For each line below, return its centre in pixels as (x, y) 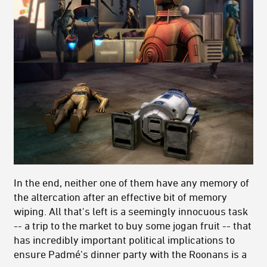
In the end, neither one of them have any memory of (131, 182)
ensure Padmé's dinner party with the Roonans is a (130, 254)
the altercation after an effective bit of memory (120, 196)
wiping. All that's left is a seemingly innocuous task (131, 211)
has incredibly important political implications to (124, 239)
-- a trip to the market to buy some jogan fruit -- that (133, 225)
